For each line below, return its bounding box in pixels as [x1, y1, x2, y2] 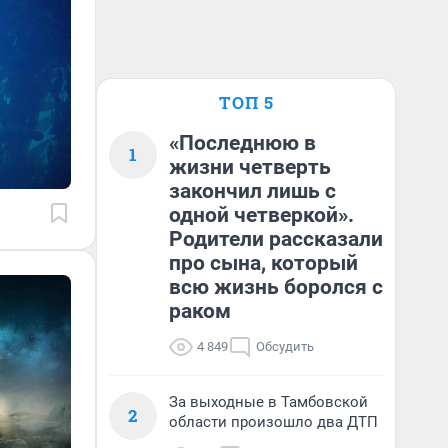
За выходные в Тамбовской [169, 393, 368, 411]
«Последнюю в [169, 131, 316, 155]
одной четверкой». [169, 203, 354, 227]
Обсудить [256, 339, 314, 354]
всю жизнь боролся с [169, 275, 383, 299]
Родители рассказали [169, 227, 383, 251]
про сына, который [169, 251, 358, 275]
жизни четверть [169, 155, 331, 179]
